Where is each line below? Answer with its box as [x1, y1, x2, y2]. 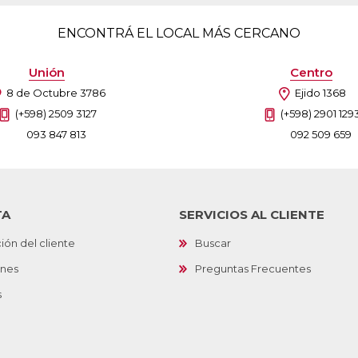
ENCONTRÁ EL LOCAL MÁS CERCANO [58, 26, 300, 41]
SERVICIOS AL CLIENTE [179, 207, 324, 223]
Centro [290, 65, 332, 80]
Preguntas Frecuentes [195, 262, 311, 276]
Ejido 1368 [294, 86, 346, 99]
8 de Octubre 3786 [6, 86, 105, 99]
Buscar [195, 237, 231, 250]
